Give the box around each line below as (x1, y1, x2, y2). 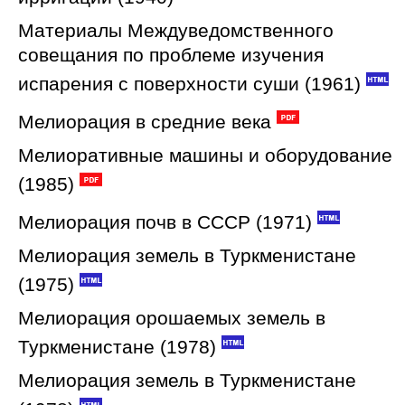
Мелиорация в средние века (18, 110, 271, 133)
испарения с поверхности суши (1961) (18, 72, 361, 95)
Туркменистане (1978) (18, 335, 216, 358)
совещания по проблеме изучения (18, 43, 324, 66)
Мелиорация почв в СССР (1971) (18, 211, 312, 233)
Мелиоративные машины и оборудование (18, 144, 392, 166)
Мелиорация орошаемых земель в (18, 306, 325, 329)
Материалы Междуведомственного (18, 19, 334, 42)
